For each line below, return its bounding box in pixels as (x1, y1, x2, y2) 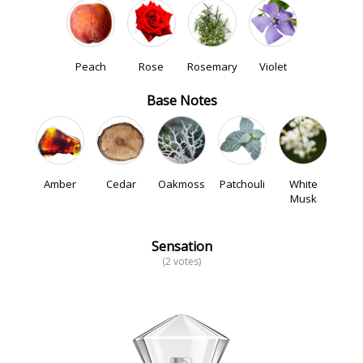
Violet (258, 59, 287, 74)
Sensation (151, 237, 212, 255)
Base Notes (146, 92, 217, 109)
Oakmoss (158, 177, 205, 191)
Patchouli (220, 177, 265, 191)
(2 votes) (162, 254, 201, 268)
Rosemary (186, 59, 237, 74)
